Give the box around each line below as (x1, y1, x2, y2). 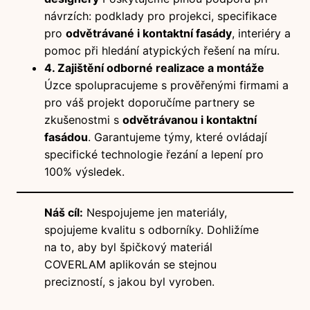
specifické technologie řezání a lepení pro (44, 147, 264, 161)
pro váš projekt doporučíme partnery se (44, 95, 255, 109)
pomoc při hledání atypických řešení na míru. (44, 43, 280, 57)
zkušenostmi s (44, 112, 122, 127)
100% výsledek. (44, 164, 125, 179)
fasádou (44, 129, 88, 144)
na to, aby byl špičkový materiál (44, 239, 212, 254)
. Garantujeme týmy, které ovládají (88, 129, 267, 144)
